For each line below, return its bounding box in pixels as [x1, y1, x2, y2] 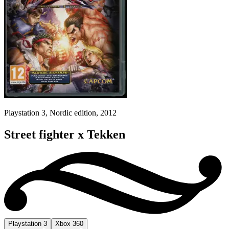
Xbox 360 [55, 219, 83, 227]
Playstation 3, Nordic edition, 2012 [4, 108, 117, 117]
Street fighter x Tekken [4, 127, 125, 141]
